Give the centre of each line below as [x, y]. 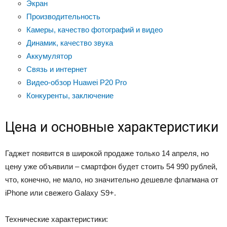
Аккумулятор [49, 56]
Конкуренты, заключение [70, 96]
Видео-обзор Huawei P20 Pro [77, 82]
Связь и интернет [57, 69]
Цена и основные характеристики [112, 127]
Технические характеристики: [56, 219]
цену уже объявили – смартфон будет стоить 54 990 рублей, [111, 166]
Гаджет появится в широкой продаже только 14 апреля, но [107, 153]
